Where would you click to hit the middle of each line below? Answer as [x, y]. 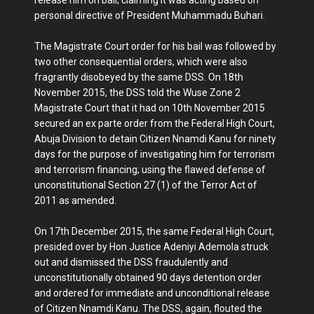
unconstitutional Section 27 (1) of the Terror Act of [146, 185]
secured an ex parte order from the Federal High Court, [155, 123]
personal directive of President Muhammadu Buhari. [150, 15]
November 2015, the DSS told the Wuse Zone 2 [137, 92]
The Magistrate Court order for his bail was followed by [155, 46]
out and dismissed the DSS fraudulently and [131, 262]
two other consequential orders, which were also [141, 61]
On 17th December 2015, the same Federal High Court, [154, 231]
